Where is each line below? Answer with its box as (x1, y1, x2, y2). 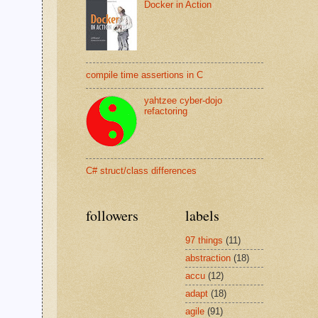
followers (86, 205, 138, 225)
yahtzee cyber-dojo (144, 95, 223, 106)
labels (185, 205, 219, 225)
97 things (185, 235, 223, 246)
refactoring (144, 106, 188, 117)
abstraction (185, 253, 231, 264)
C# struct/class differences (86, 165, 197, 177)
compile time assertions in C (86, 69, 203, 80)
